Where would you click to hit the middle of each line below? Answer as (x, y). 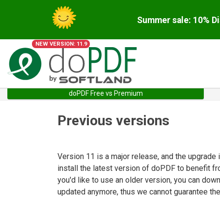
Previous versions (113, 121)
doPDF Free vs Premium (106, 93)
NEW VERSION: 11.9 (61, 44)
